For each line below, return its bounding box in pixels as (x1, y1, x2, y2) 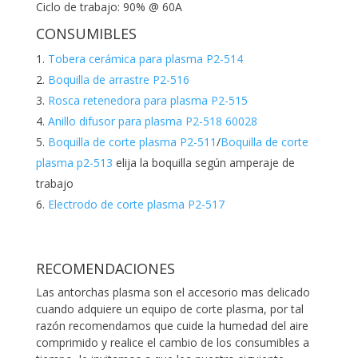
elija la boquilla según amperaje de (112, 154, 295, 170)
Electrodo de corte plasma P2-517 (47, 196, 225, 212)
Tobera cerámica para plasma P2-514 (47, 50, 243, 66)
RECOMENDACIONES (35, 258, 175, 278)
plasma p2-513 (35, 154, 113, 170)
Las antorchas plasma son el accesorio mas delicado (35, 284, 310, 300)
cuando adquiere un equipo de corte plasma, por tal (35, 300, 304, 316)
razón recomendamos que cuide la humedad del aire (35, 317, 308, 333)
